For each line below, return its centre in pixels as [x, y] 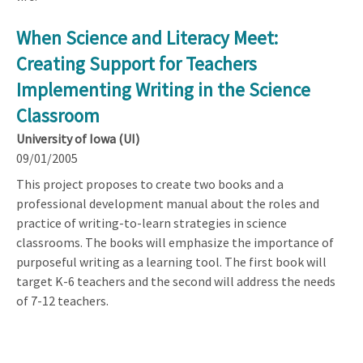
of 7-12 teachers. [62, 300]
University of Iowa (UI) [78, 138]
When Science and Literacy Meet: [147, 37]
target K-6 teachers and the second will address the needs [176, 281]
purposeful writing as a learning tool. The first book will [171, 261]
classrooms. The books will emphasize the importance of [175, 242]
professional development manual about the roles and [168, 203]
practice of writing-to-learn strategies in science [152, 222]
